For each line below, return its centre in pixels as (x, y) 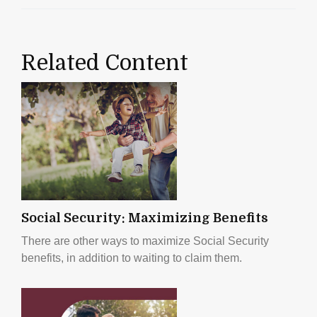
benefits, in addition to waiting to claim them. (132, 258)
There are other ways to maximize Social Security (145, 241)
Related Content (105, 63)
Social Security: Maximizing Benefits (145, 218)
